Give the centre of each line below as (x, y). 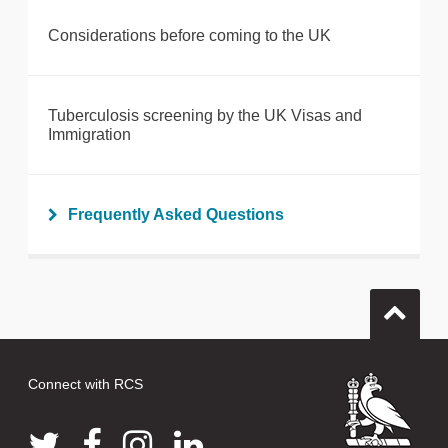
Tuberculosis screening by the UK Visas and (205, 116)
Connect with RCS (85, 384)
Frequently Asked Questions (176, 215)
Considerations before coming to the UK (189, 36)
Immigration (89, 135)
